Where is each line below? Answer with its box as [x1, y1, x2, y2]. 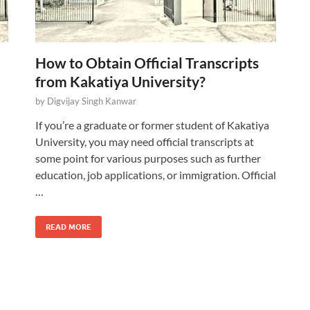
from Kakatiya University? [35, 73, 206, 90]
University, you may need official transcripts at [35, 135, 254, 148]
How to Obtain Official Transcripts [35, 54, 259, 71]
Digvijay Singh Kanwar [47, 95, 136, 107]
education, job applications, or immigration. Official [35, 168, 276, 181]
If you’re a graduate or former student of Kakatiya [35, 118, 269, 131]
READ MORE [46, 222, 91, 232]
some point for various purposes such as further [35, 152, 261, 165]
